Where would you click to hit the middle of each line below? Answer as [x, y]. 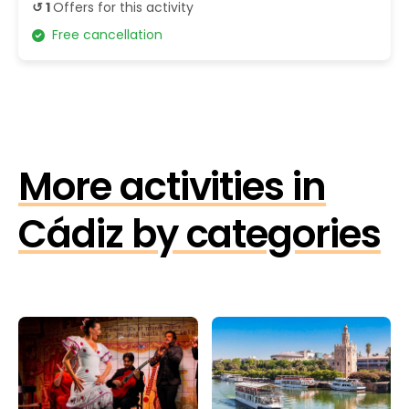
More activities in [173, 187]
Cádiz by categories [200, 235]
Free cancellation [104, 35]
